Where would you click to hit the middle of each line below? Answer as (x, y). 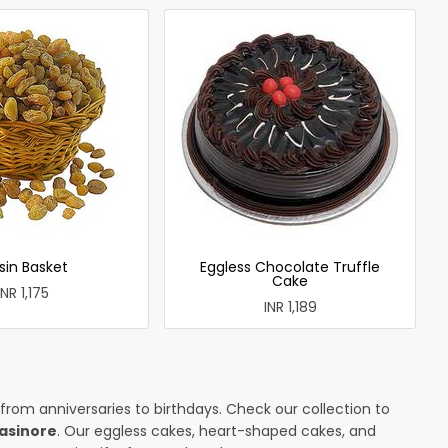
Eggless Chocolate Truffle (290, 266)
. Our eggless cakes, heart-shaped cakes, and (216, 430)
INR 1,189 (290, 306)
